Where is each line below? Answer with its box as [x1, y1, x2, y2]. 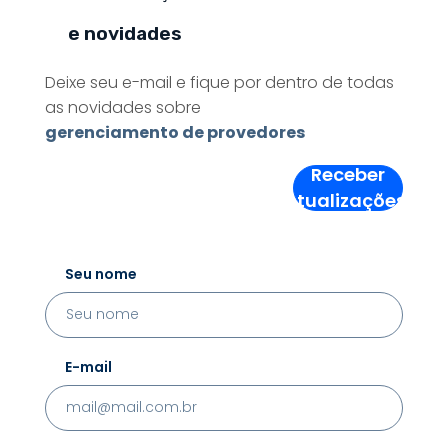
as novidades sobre [44, 95, 201, 119]
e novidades [68, 21, 183, 45]
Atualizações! [283, 187, 413, 213]
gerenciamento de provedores [44, 120, 305, 144]
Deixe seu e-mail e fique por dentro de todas [44, 70, 394, 94]
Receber [311, 161, 386, 187]
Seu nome [64, 263, 137, 284]
